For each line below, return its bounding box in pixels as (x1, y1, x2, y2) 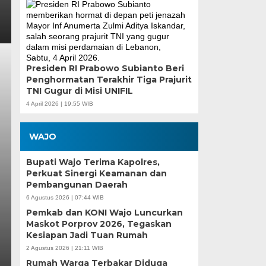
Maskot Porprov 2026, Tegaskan (26, 218, 172, 229)
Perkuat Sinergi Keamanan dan (26, 167, 167, 179)
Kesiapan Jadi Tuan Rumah (26, 229, 148, 240)
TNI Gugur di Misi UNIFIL (26, 85, 133, 96)
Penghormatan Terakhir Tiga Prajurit (26, 74, 192, 85)
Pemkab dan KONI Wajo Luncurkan (26, 207, 183, 218)
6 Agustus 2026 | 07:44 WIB (26, 194, 104, 201)
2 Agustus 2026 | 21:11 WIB (26, 244, 103, 251)
